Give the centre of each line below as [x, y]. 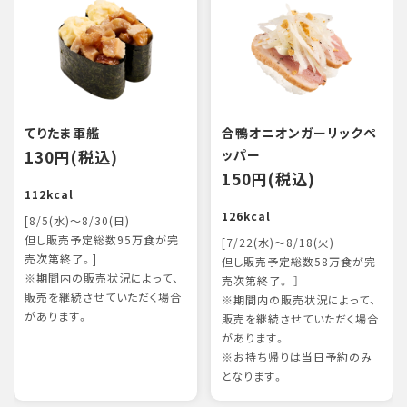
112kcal [49, 194]
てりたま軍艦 [62, 133]
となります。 [253, 376]
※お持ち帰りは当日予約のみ [297, 357]
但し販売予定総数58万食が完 [298, 262]
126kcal [246, 216]
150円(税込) [268, 179]
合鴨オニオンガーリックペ [299, 133]
